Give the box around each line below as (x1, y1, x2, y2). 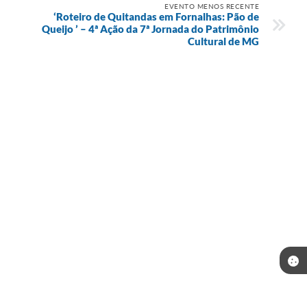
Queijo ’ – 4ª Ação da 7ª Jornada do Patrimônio (42, 23, 259, 36)
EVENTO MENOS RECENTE (164, 2, 259, 11)
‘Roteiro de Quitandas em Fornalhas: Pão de (53, 10, 259, 23)
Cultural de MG (188, 35, 259, 48)
